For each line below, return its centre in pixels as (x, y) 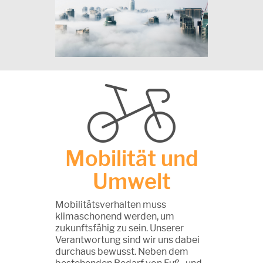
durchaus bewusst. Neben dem (122, 251)
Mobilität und (131, 158)
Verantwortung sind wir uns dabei (127, 240)
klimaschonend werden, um (115, 216)
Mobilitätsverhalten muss (111, 204)
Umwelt (131, 181)
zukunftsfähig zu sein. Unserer (119, 228)
